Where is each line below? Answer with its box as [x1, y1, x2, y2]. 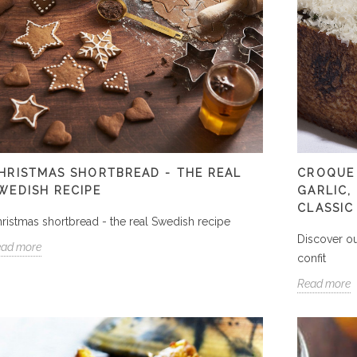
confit [297, 251, 327, 265]
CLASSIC [297, 201, 355, 214]
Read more [297, 277, 351, 290]
